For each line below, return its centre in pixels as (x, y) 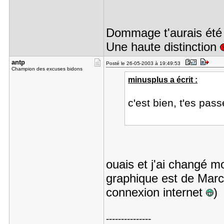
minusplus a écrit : (163, 79)
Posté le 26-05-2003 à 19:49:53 (144, 63)
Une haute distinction (163, 47)
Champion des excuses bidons (47, 69)
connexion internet (156, 192)
